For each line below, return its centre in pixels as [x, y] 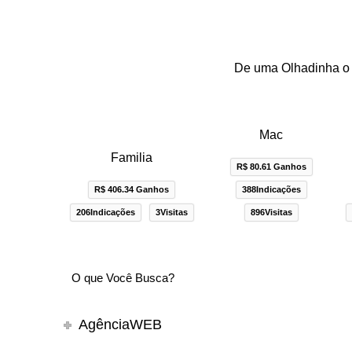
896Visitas [271, 213]
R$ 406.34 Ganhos [132, 190]
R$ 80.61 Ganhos [271, 167]
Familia [132, 158]
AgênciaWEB [121, 325]
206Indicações [105, 213]
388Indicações [271, 190]
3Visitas [171, 213]
